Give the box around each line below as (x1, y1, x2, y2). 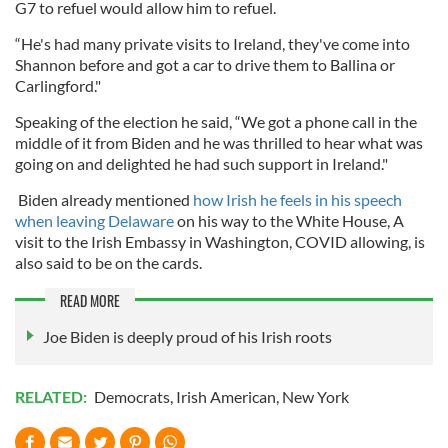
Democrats (94, 387, 170, 407)
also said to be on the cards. (15, 252, 202, 272)
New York (282, 387, 349, 407)
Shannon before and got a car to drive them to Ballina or (15, 54, 395, 74)
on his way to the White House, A (174, 210, 404, 230)
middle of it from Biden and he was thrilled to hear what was (15, 132, 423, 152)
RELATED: (15, 387, 90, 407)
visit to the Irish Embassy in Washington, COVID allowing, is (15, 231, 425, 251)
